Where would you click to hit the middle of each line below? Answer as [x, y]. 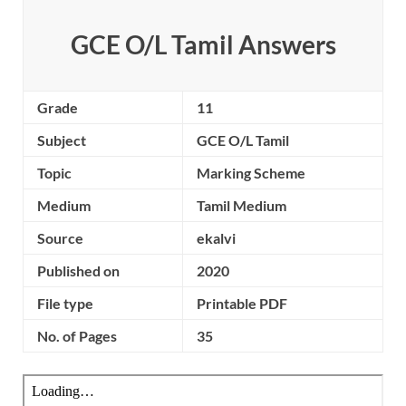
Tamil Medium [242, 205]
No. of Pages [77, 336]
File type [65, 303]
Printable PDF [242, 303]
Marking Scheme [251, 173]
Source [60, 238]
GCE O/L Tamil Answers [203, 45]
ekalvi [216, 238]
